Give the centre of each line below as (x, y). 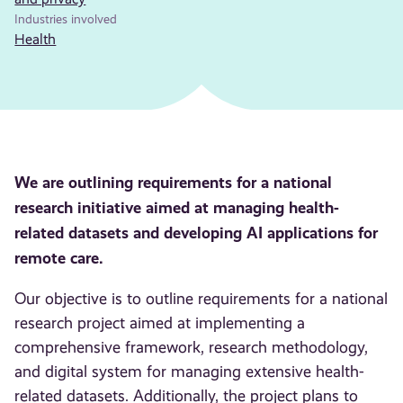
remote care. (59, 257)
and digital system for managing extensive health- (190, 372)
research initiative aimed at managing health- (177, 207)
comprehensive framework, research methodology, (192, 348)
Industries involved (66, 18)
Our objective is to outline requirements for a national (201, 299)
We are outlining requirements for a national (174, 182)
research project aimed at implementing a (160, 323)
